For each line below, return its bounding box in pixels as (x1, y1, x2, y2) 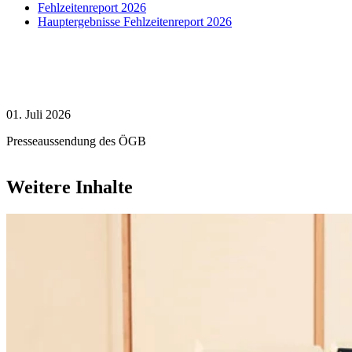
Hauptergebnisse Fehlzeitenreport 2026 (38, 14, 232, 28)
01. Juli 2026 (6, 107, 71, 121)
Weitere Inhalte (6, 176, 133, 197)
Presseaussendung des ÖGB (6, 134, 146, 148)
